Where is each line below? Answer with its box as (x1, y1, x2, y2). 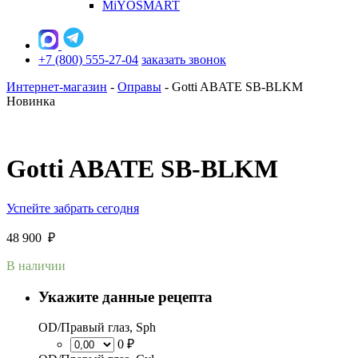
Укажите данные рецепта (38, 288, 213, 305)
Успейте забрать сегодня (6, 201, 139, 215)
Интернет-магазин (6, 80, 107, 93)
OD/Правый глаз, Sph (38, 320, 156, 335)
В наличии (6, 258, 66, 272)
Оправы (117, 80, 161, 93)
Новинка (6, 94, 55, 108)
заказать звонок (141, 53, 226, 66)
